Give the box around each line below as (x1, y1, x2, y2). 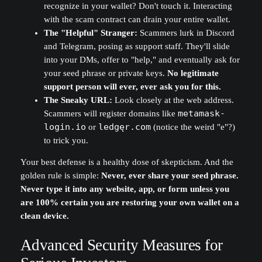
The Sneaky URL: (43, 95, 112, 105)
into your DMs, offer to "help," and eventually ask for (43, 54, 240, 64)
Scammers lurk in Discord (137, 27, 235, 37)
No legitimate (167, 68, 219, 78)
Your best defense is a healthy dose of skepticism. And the (20, 157, 233, 167)
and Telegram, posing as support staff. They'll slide (43, 41, 230, 51)
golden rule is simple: (20, 171, 101, 181)
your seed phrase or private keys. (43, 68, 167, 78)
